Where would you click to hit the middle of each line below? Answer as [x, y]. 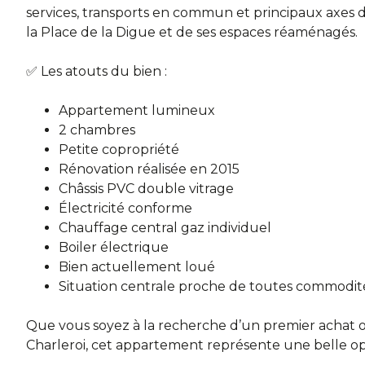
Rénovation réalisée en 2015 [149, 169]
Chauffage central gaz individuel [165, 228]
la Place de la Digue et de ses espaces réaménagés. [192, 33]
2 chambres [97, 130]
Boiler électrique [114, 248]
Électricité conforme [125, 209]
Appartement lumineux [137, 111]
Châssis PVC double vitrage [146, 189]
